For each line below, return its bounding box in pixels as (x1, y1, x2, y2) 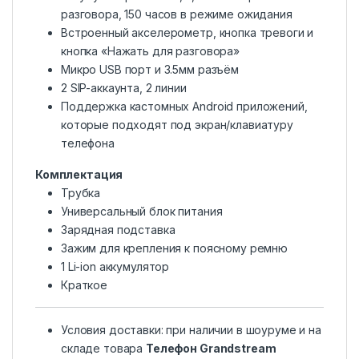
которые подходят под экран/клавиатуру (61, 118, 293, 132)
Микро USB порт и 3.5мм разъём (61, 63, 239, 77)
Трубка (61, 186, 101, 200)
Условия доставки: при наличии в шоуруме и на (61, 323, 321, 337)
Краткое (61, 278, 108, 292)
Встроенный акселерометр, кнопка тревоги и (61, 26, 314, 40)
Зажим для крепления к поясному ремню (61, 241, 288, 256)
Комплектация (35, 167, 123, 182)
